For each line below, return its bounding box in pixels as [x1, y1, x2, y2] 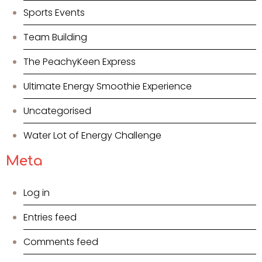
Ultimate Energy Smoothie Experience [23, 80, 192, 94]
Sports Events [23, 6, 85, 20]
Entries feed [23, 211, 77, 225]
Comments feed [23, 235, 98, 249]
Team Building [23, 30, 87, 44]
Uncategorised [23, 104, 91, 118]
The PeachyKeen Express [23, 55, 136, 69]
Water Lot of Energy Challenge [23, 129, 161, 143]
